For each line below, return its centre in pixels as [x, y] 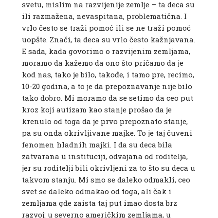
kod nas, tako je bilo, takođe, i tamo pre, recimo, [108, 75]
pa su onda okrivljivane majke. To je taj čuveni [107, 133]
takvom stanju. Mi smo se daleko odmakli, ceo [106, 180]
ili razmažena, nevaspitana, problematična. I [104, 16]
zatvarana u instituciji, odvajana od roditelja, [105, 156]
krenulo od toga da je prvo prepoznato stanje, [105, 121]
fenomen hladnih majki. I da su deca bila [97, 145]
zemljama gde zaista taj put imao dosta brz [99, 203]
